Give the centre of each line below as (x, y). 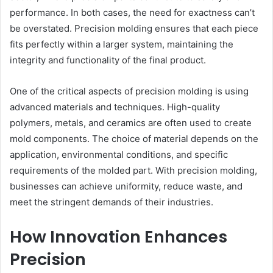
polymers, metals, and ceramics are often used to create (131, 123)
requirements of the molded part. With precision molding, (133, 171)
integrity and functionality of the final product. (108, 60)
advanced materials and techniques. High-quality (115, 107)
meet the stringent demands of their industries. (112, 202)
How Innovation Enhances (119, 237)
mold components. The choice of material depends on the (134, 139)
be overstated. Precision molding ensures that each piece (134, 29)
